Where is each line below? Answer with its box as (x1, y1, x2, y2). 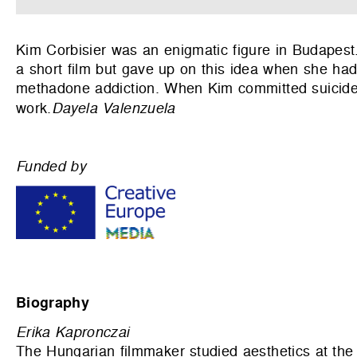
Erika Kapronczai (16, 322, 130, 342)
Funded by (16, 156, 87, 176)
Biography (16, 292, 90, 313)
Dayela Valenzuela (51, 98, 175, 118)
